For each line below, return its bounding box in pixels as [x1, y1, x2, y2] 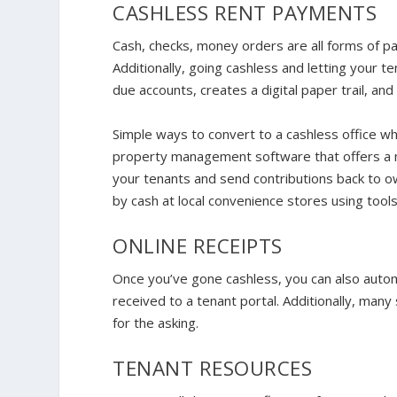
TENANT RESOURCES [113, 354, 313, 383]
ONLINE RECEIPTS [113, 232, 289, 261]
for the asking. [113, 314, 203, 332]
